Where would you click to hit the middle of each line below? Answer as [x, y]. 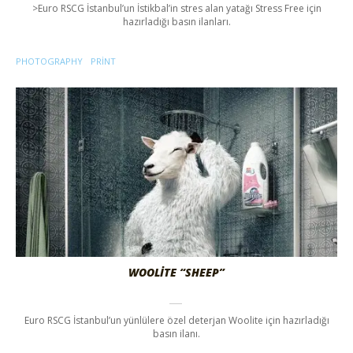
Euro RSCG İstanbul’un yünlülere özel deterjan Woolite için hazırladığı [176, 320]
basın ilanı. [176, 333]
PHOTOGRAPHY [49, 61]
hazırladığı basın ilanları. [176, 21]
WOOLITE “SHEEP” [176, 272]
